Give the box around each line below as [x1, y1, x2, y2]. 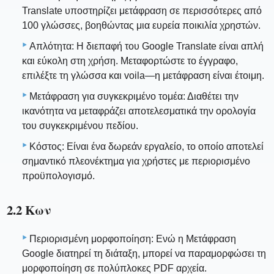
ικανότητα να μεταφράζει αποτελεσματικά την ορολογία [22, 105, 256, 116]
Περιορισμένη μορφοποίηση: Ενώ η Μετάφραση [29, 234, 236, 245]
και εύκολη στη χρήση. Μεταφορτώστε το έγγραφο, [22, 55, 238, 66]
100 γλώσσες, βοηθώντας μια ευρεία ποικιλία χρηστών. [22, 20, 261, 31]
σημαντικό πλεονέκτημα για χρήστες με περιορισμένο [22, 155, 250, 166]
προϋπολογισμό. [22, 170, 95, 181]
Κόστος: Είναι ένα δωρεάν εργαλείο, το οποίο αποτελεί [29, 141, 264, 152]
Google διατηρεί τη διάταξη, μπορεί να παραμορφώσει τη [22, 248, 266, 259]
